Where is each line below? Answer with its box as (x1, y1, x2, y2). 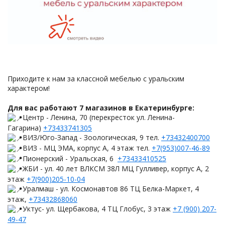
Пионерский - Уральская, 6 (23, 153, 118, 163)
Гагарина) (8, 123, 43, 133)
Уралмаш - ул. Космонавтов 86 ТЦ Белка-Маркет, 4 (23, 184, 199, 194)
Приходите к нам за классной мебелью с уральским (8, 74, 184, 84)
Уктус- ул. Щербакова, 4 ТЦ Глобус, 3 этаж (23, 203, 173, 213)
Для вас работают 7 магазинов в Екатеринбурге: (8, 103, 194, 113)
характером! (8, 83, 50, 93)
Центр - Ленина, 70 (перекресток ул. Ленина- (23, 113, 175, 123)
